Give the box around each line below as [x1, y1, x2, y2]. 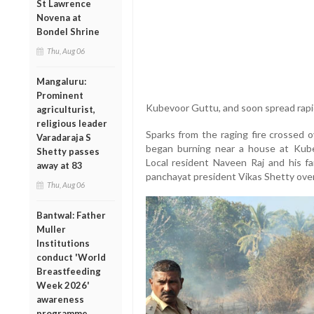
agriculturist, [36, 103, 95, 115]
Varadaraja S [36, 131, 91, 143]
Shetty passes [36, 145, 100, 157]
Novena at [36, 11, 81, 23]
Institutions [36, 237, 90, 249]
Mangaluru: [36, 75, 86, 87]
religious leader [36, 117, 107, 129]
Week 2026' [36, 279, 90, 291]
